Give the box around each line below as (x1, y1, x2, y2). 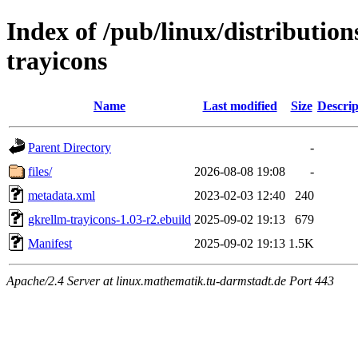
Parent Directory (28, 140, 111, 154)
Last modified (202, 98, 277, 113)
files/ (28, 164, 52, 178)
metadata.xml (28, 188, 95, 202)
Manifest (28, 236, 72, 250)
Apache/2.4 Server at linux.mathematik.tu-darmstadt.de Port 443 (6, 273, 334, 288)
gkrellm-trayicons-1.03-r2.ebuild (28, 212, 191, 226)
